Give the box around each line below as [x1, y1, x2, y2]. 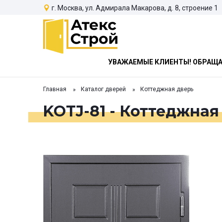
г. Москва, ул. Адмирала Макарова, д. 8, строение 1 [52, 3, 218, 12]
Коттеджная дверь [140, 86, 193, 93]
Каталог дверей [81, 86, 126, 93]
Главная [43, 86, 66, 93]
